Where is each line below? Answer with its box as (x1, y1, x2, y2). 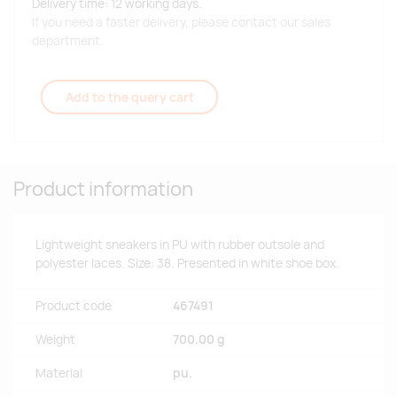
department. (32, 33, 104, 50)
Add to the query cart (65, 89, 194, 106)
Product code (35, 298, 112, 315)
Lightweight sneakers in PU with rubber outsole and (35, 237, 324, 253)
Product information (13, 175, 193, 203)
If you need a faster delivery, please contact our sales (32, 14, 331, 31)
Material (35, 365, 82, 382)
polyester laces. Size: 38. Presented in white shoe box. (35, 255, 339, 272)
